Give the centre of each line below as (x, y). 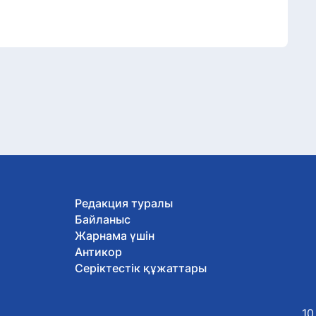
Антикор (98, 252)
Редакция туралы (123, 203)
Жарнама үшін (114, 236)
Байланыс (102, 219)
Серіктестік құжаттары (140, 268)
